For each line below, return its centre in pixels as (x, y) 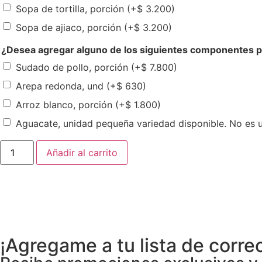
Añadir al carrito (82, 152)
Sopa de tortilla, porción (71, 8)
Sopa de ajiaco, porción (70, 27)
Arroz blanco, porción (65, 104)
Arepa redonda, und (61, 86)
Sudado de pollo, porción (73, 67)
